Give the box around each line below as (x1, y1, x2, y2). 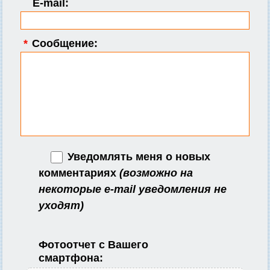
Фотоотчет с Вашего (39, 239, 148, 251)
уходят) (39, 199, 84, 212)
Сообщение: (29, 37, 98, 49)
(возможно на (119, 167, 193, 180)
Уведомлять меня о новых (64, 150, 210, 163)
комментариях (39, 167, 119, 180)
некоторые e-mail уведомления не (39, 183, 227, 196)
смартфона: (39, 252, 103, 265)
